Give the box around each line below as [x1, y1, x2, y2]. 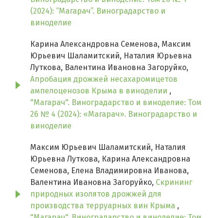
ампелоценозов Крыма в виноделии [30, 86, 169, 96]
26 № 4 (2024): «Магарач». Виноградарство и [30, 109, 197, 119]
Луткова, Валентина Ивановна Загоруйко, [30, 63, 188, 73]
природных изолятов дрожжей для [30, 189, 162, 199]
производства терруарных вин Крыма [30, 201, 177, 211]
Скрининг [156, 178, 192, 187]
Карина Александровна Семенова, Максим [30, 39, 191, 49]
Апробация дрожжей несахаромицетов [30, 74, 178, 84]
